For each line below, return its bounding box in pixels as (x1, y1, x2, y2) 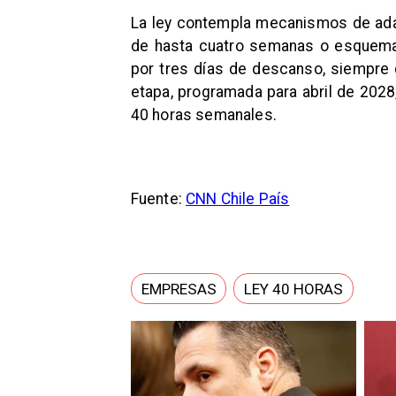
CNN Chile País (186, 190, 290, 209)
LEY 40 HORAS (243, 279, 343, 298)
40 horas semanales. (130, 105, 277, 124)
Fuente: (130, 190, 187, 209)
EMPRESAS (141, 279, 217, 298)
